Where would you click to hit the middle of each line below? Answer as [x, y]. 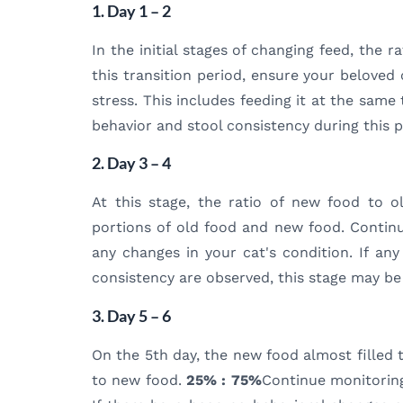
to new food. [139, 380]
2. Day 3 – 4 [131, 163]
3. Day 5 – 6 [131, 315]
